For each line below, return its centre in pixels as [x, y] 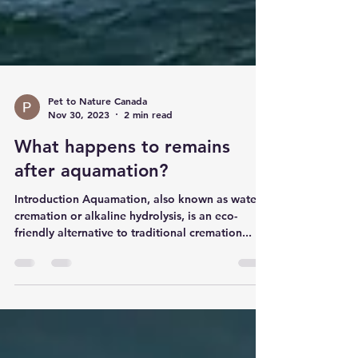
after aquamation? [91, 200]
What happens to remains [122, 176]
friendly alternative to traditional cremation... [133, 262]
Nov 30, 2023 [79, 143]
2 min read [148, 143]
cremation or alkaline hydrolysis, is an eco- [126, 245]
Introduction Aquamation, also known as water [137, 228]
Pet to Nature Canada [97, 129]
